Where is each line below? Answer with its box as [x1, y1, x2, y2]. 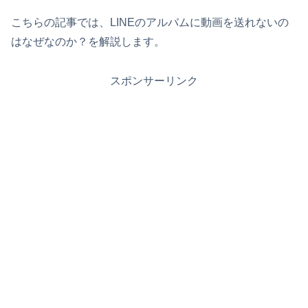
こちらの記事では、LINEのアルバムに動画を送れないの [11, 16, 289, 29]
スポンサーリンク [110, 75, 198, 87]
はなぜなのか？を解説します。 [11, 36, 165, 48]
